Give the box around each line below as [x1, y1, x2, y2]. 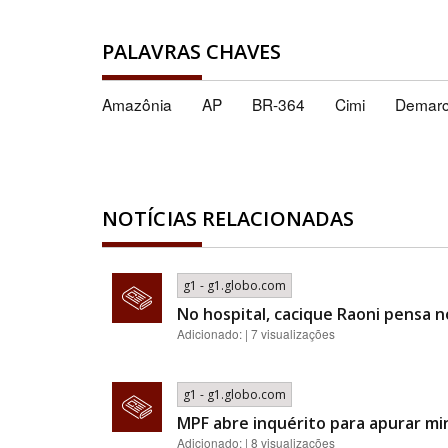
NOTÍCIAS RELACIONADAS [102, 205, 355, 233]
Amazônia [102, 93, 172, 116]
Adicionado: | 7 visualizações [177, 325, 335, 343]
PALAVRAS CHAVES [102, 38, 282, 66]
